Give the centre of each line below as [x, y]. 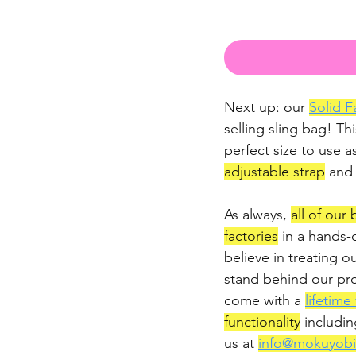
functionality [262, 321]
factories [251, 236]
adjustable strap [275, 171]
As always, [257, 214]
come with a [265, 300]
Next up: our [267, 107]
